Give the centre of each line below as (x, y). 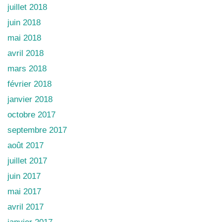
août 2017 (26, 145)
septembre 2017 (37, 130)
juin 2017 (24, 176)
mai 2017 (24, 191)
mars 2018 (27, 68)
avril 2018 (26, 53)
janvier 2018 (30, 99)
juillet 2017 (27, 161)
